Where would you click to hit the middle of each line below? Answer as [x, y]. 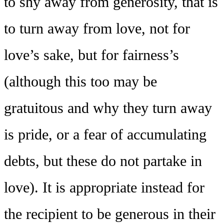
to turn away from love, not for [97, 28]
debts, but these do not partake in [103, 161]
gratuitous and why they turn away [108, 108]
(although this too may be [80, 81]
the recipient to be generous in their [110, 214]
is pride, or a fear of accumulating [105, 134]
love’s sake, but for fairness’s [91, 55]
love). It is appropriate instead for [104, 187]
